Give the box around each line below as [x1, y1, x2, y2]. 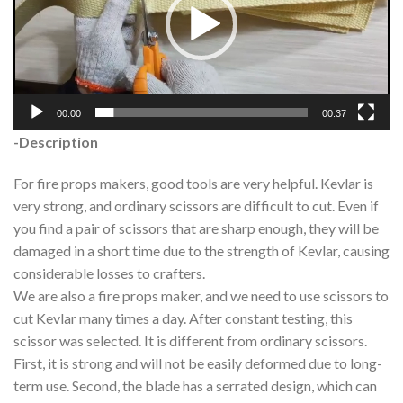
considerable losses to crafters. [13, 264, 205, 282]
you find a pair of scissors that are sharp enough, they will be [13, 219, 379, 237]
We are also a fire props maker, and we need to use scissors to [13, 286, 389, 304]
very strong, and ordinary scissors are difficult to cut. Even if [13, 196, 379, 214]
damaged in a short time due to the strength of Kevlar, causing [13, 241, 390, 259]
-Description [13, 132, 98, 150]
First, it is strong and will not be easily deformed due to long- [13, 354, 382, 372]
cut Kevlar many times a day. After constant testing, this [13, 309, 353, 327]
